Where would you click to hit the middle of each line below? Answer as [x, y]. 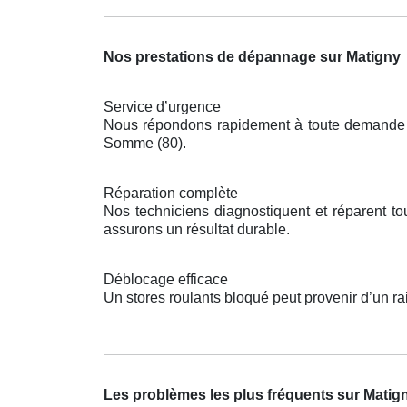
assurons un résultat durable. [197, 230]
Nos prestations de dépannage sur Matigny [252, 57]
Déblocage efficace [166, 280]
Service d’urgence [162, 107]
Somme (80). [145, 144]
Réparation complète [171, 194]
